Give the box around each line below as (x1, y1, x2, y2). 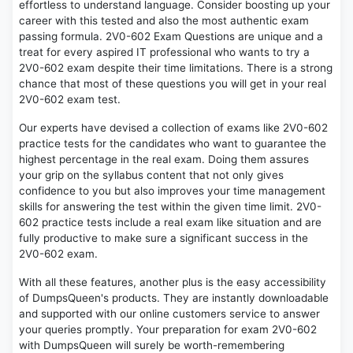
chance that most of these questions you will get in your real (19, 77, 326, 91)
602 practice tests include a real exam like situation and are (19, 216, 321, 229)
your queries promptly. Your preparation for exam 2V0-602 (19, 323, 317, 336)
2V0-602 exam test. (19, 93, 121, 106)
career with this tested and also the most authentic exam (19, 14, 309, 28)
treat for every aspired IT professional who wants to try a (19, 46, 310, 59)
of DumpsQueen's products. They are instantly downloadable (19, 292, 329, 305)
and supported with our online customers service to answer (19, 307, 320, 321)
